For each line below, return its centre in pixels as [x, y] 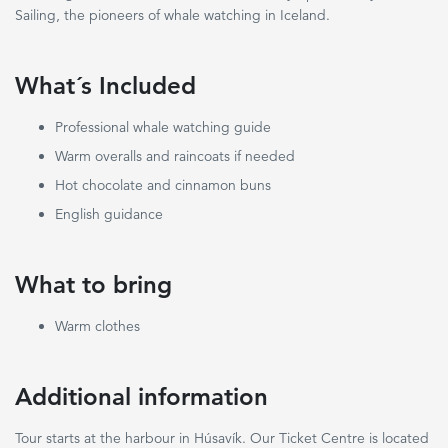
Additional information [141, 396]
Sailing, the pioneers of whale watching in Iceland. [172, 15]
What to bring [93, 284]
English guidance [109, 214]
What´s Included [105, 85]
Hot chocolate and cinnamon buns [163, 185]
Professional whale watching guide [163, 127]
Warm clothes [97, 326]
